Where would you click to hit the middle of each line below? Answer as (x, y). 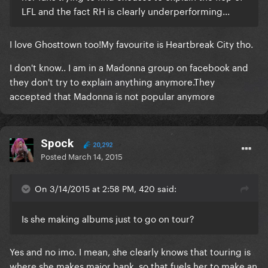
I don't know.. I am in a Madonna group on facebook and (129, 67)
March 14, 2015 (95, 156)
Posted (54, 156)
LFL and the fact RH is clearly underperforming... (127, 10)
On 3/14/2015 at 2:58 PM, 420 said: (106, 188)
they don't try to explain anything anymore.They (112, 81)
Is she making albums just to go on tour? (108, 218)
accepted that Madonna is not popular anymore (113, 95)
